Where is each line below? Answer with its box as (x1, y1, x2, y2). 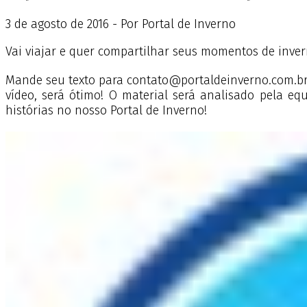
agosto (27, 16, 71, 32)
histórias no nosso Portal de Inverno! (5, 103, 214, 119)
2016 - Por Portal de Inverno (84, 16, 236, 32)
